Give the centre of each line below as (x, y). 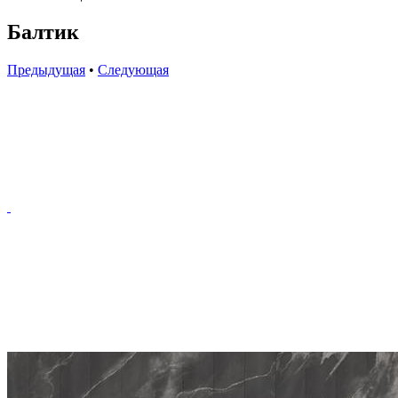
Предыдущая (46, 69)
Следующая (133, 69)
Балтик (43, 32)
